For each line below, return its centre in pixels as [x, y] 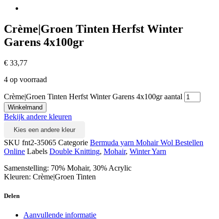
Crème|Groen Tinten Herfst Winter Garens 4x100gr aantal [93, 96]
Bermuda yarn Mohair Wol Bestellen [147, 142]
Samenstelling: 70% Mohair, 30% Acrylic [68, 168]
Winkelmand [25, 107]
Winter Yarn [148, 151]
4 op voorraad [25, 79]
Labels [37, 151]
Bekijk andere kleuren [38, 116]
